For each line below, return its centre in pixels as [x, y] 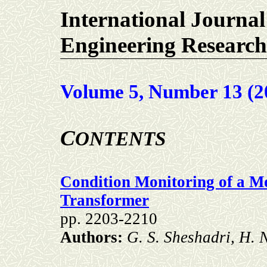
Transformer [105, 201]
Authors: [91, 237]
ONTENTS [120, 139]
